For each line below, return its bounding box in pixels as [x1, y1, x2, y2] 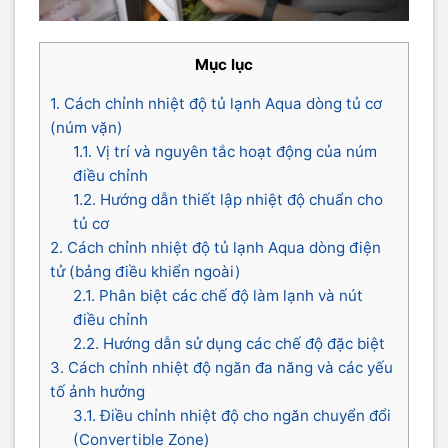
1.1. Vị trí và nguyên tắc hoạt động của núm [72, 142, 377, 162]
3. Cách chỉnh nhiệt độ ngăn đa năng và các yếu [50, 358, 393, 378]
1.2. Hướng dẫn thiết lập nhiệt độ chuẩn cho [72, 190, 383, 210]
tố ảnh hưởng [50, 382, 145, 402]
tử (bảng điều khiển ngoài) [50, 262, 241, 282]
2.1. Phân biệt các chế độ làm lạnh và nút [72, 286, 363, 306]
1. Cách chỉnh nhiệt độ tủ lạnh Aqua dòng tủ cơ [50, 94, 382, 114]
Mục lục [195, 55, 253, 75]
